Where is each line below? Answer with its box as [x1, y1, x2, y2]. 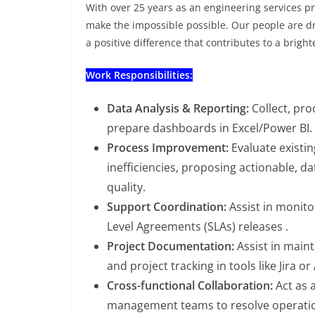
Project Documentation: [107, 238, 234, 254]
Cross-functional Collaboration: [107, 278, 273, 293]
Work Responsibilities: [86, 68, 193, 82]
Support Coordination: [107, 199, 226, 214]
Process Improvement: [107, 140, 229, 155]
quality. [107, 179, 146, 195]
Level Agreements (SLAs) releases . [107, 219, 288, 234]
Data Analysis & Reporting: [107, 101, 249, 116]
